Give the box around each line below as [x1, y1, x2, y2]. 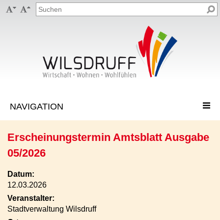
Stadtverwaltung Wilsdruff [7, 205, 96, 213]
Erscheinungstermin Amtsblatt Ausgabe [7, 131, 209, 143]
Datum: [7, 170, 34, 178]
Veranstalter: [7, 194, 55, 202]
